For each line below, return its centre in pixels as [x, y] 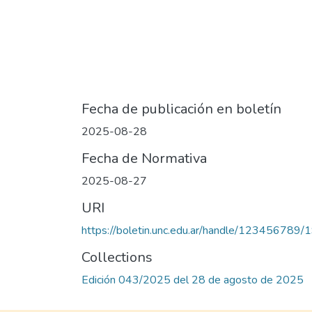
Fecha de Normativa [144, 159]
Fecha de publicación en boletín [181, 109]
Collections [117, 258]
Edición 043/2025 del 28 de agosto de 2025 [193, 280]
